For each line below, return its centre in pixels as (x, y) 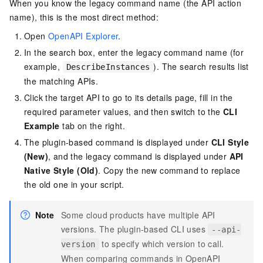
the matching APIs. (61, 81)
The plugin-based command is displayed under (118, 142)
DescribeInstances (108, 67)
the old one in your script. (74, 185)
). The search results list (201, 67)
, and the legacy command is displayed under (139, 156)
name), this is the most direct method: (84, 17)
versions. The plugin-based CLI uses (135, 229)
